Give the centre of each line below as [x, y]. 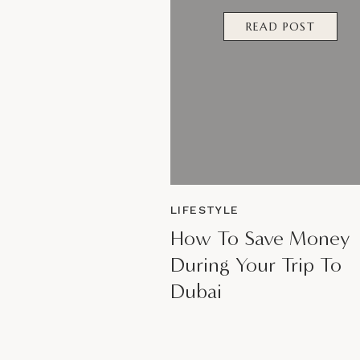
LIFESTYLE [205, 210]
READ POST [280, 27]
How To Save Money [260, 238]
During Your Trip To [256, 265]
